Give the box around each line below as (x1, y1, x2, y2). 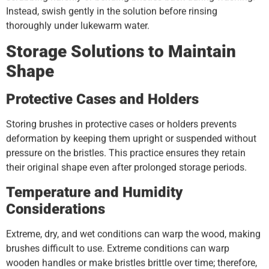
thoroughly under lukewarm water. (6, 19, 150, 31)
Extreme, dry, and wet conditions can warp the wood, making (6, 228, 261, 240)
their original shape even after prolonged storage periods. (6, 162, 247, 174)
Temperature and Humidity (6, 183, 183, 201)
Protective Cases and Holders (6, 91, 199, 108)
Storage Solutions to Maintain (6, 41, 236, 62)
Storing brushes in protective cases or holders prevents (6, 118, 237, 130)
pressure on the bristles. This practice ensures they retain (6, 147, 246, 159)
